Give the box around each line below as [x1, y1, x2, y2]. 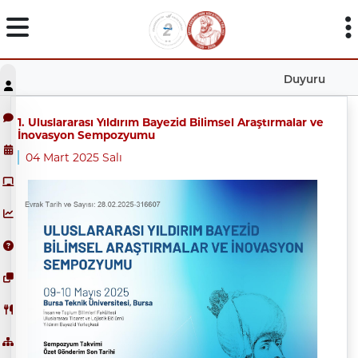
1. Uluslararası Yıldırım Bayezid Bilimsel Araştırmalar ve [17, 115, 324, 129]
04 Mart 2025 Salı [25, 149, 122, 165]
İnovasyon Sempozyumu [17, 128, 155, 141]
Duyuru [284, 72, 326, 86]
